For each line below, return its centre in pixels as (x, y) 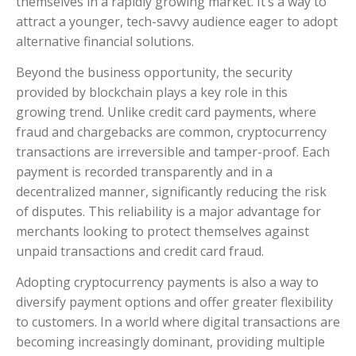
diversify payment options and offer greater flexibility (174, 302)
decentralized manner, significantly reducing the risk (171, 191)
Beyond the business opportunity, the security (154, 72)
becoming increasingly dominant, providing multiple (170, 342)
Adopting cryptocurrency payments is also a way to (167, 282)
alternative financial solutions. (105, 41)
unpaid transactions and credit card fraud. (140, 251)
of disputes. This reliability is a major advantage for (168, 211)
